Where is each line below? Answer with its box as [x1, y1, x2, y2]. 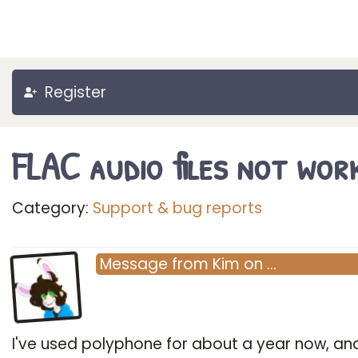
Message [100, 253, 168, 275]
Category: [12, 197, 93, 219]
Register [45, 82, 106, 103]
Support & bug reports [93, 197, 262, 219]
